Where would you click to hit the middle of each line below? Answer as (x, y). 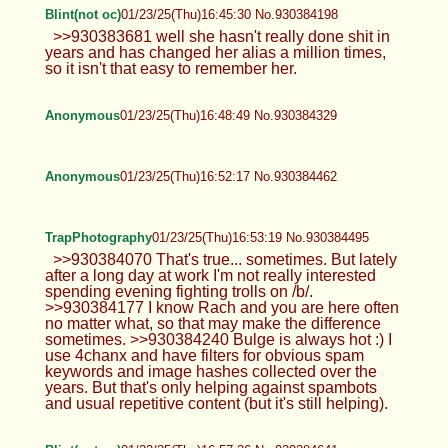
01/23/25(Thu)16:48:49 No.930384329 (228, 115)
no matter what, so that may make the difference (212, 323)
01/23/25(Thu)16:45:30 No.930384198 (229, 14)
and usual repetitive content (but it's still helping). (216, 403)
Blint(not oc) (82, 14)
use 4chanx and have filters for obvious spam (204, 355)
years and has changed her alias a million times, (215, 52)
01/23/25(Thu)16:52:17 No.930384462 (228, 176)
